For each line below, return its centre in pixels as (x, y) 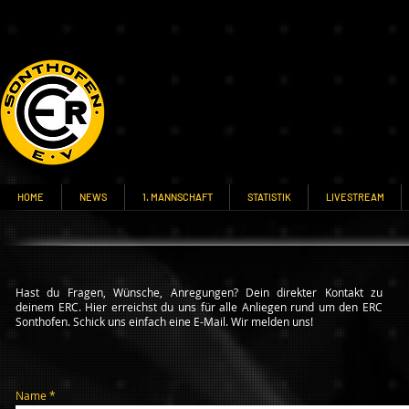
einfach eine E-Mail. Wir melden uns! (221, 321)
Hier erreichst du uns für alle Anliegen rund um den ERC (234, 307)
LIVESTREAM (355, 197)
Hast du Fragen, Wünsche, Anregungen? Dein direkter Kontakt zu (199, 292)
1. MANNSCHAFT (177, 197)
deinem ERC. (51, 307)
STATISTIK (269, 197)
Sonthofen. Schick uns (72, 321)
